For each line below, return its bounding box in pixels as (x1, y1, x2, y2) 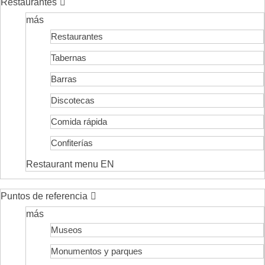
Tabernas (50, 52, 86, 63)
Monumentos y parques (50, 246, 143, 257)
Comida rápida (50, 116, 107, 127)
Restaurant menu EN (25, 159, 114, 169)
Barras (50, 73, 77, 84)
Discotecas (50, 95, 95, 105)
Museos (50, 225, 82, 235)
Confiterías (50, 137, 93, 148)
